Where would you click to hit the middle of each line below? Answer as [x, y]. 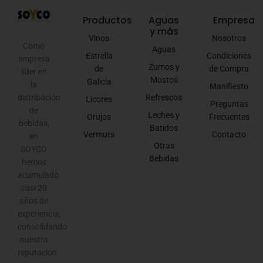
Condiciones [229, 55]
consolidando [42, 227]
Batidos [164, 128]
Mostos [164, 80]
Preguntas [229, 104]
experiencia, [39, 214]
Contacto [229, 134]
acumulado [38, 175]
